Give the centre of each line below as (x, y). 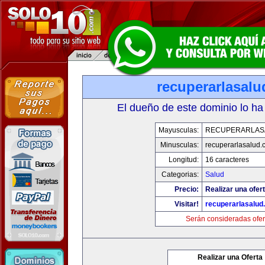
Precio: (186, 189)
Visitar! (186, 204)
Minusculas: (179, 145)
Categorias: (180, 174)
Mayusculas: (178, 130)
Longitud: (183, 160)
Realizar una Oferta (230, 257)
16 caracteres (227, 160)
